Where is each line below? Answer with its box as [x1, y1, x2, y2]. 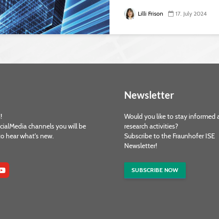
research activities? [124, 122, 178, 131]
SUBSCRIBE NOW [131, 166, 178, 174]
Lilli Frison [138, 10, 163, 17]
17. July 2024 [175, 10, 207, 17]
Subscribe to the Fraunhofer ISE [124, 131, 215, 140]
